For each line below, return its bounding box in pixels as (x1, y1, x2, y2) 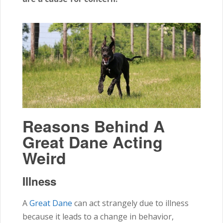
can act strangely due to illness (72, 197, 189, 209)
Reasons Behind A (22, 114, 165, 137)
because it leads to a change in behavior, (22, 211, 174, 222)
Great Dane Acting (22, 130, 163, 153)
